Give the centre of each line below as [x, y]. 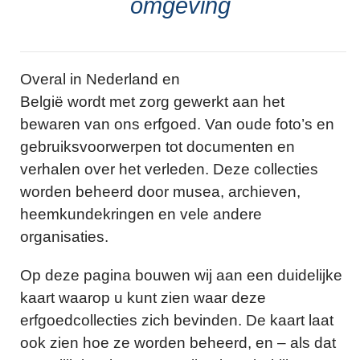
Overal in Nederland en [100, 80]
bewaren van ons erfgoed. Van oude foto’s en [177, 125]
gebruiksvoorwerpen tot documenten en [157, 147]
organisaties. [64, 237]
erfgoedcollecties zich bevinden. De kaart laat [177, 320]
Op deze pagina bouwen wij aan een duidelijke [181, 275]
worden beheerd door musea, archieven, [160, 192]
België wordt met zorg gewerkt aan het [152, 102]
